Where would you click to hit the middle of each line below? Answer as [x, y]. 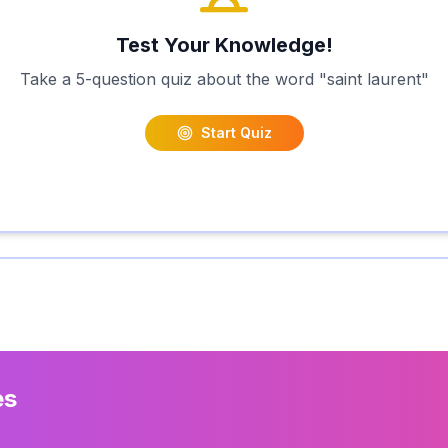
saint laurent [373, 79]
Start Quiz [236, 132]
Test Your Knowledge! [224, 45]
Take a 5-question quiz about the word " [173, 79]
